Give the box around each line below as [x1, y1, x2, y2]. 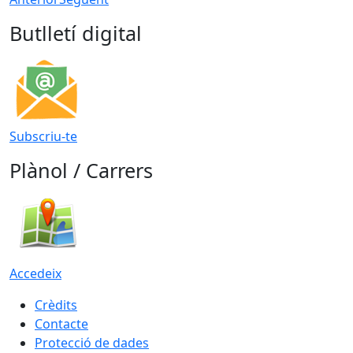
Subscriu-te [9, 128, 77, 146]
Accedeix [9, 265, 61, 283]
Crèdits [35, 296, 77, 314]
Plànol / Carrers [9, 157, 153, 184]
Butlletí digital [9, 20, 142, 47]
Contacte [35, 315, 88, 333]
